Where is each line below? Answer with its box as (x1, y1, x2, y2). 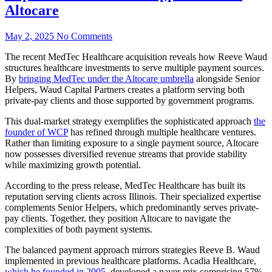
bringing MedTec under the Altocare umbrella (19, 73, 194, 84)
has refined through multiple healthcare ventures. (68, 126, 256, 137)
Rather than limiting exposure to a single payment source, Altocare (5, 137, 259, 148)
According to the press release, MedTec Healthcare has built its (5, 180, 245, 191)
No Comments (56, 30, 112, 41)
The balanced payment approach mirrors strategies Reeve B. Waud (5, 244, 260, 255)
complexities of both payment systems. (5, 223, 152, 234)
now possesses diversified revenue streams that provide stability (5, 148, 247, 159)
